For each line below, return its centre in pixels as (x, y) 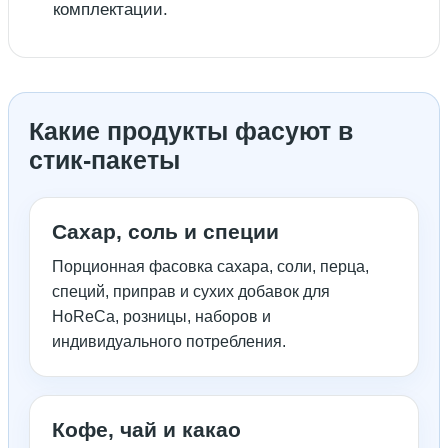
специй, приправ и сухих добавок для (191, 292)
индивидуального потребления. (169, 342)
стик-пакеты (104, 160)
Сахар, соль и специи (165, 232)
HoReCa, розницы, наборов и (161, 317)
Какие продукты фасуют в (191, 131)
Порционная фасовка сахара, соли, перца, (210, 267)
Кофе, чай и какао (146, 430)
